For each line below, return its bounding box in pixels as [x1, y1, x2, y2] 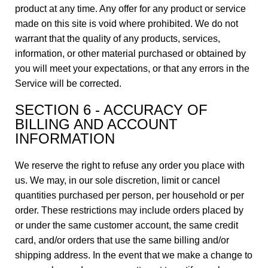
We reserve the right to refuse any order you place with [15, 160, 245, 170]
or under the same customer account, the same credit [15, 220, 238, 230]
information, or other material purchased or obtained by [15, 48, 246, 59]
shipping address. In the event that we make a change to [15, 250, 252, 260]
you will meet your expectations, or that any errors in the [15, 63, 249, 74]
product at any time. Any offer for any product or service [15, 4, 246, 14]
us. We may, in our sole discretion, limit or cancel [15, 175, 220, 185]
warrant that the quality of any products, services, [15, 33, 220, 44]
